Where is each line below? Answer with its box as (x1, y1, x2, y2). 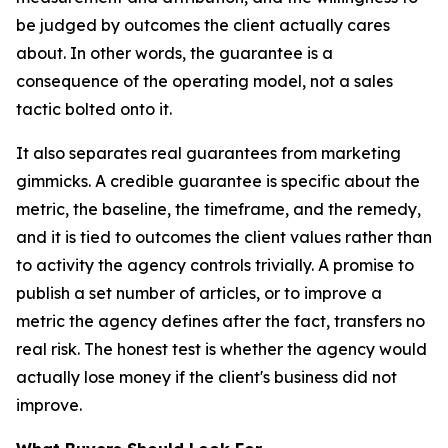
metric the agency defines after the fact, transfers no (16, 311, 425, 331)
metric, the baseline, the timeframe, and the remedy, (16, 199, 421, 219)
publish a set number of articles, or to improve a (16, 283, 382, 303)
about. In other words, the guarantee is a (16, 43, 333, 63)
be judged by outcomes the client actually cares (16, 15, 390, 35)
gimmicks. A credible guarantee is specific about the (16, 171, 420, 191)
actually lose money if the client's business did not (16, 367, 397, 387)
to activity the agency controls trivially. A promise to (16, 255, 414, 275)
